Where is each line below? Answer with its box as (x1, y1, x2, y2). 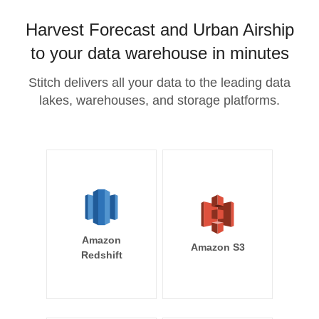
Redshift (80, 249, 122, 261)
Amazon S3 (190, 241, 245, 253)
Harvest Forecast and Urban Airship (25, 20, 294, 39)
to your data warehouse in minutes (30, 43, 289, 63)
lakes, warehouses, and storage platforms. (39, 93, 280, 108)
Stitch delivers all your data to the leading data (28, 75, 291, 90)
